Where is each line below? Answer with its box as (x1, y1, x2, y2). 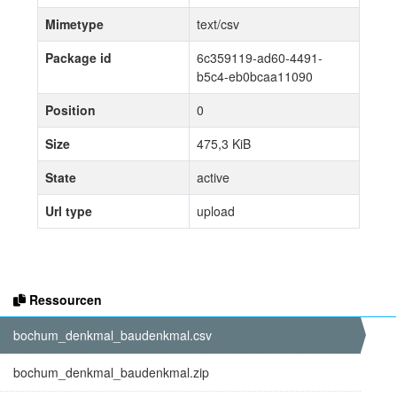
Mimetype (45, 14, 104, 33)
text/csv (197, 14, 239, 33)
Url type (45, 201, 92, 220)
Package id (45, 48, 112, 66)
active (197, 167, 230, 186)
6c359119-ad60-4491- (197, 48, 323, 66)
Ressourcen (26, 290, 102, 308)
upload (197, 201, 235, 220)
